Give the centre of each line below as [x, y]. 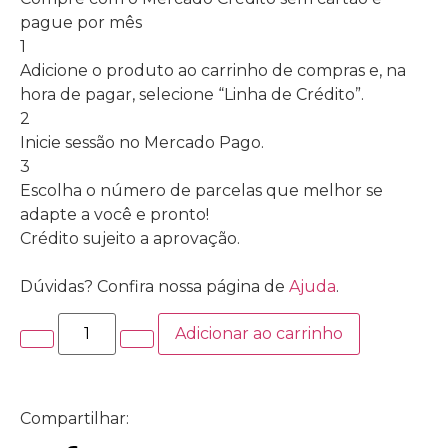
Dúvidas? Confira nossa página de [154, 286]
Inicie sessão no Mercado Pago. [142, 142]
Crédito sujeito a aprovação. [130, 238]
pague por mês [81, 22]
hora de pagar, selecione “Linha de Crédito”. [192, 94]
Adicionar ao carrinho [259, 334]
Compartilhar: [74, 419]
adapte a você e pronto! [114, 214]
